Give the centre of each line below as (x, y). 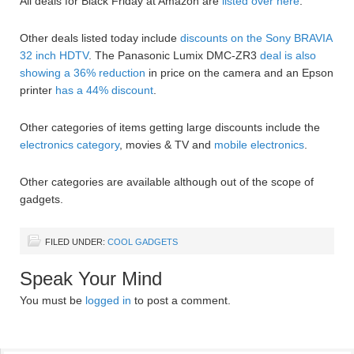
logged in (108, 300)
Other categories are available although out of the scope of (167, 182)
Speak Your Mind (91, 279)
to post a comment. (181, 300)
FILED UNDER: (76, 242)
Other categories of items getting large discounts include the (170, 127)
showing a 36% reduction (83, 73)
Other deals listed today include (100, 38)
